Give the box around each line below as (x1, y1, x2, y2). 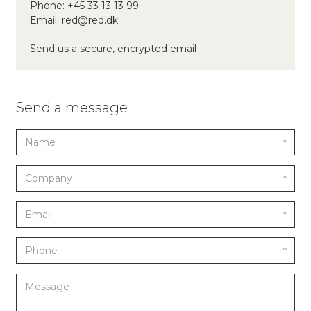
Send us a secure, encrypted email (30, 42, 196, 55)
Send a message (16, 99, 128, 116)
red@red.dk (62, 14, 118, 26)
